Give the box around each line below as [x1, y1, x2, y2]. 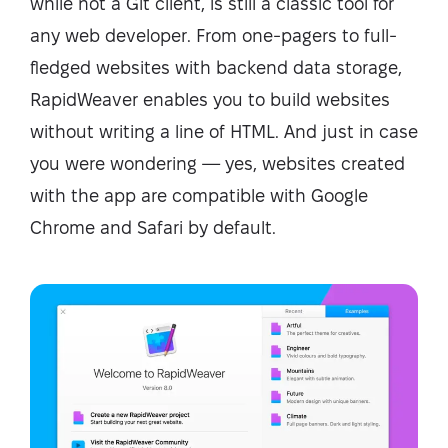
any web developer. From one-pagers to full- [30, 26, 397, 46]
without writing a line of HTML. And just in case [30, 122, 418, 142]
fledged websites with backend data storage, [30, 58, 402, 78]
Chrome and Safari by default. [30, 218, 276, 238]
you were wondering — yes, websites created [30, 154, 405, 174]
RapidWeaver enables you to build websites [30, 90, 390, 110]
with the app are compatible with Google [30, 186, 368, 206]
